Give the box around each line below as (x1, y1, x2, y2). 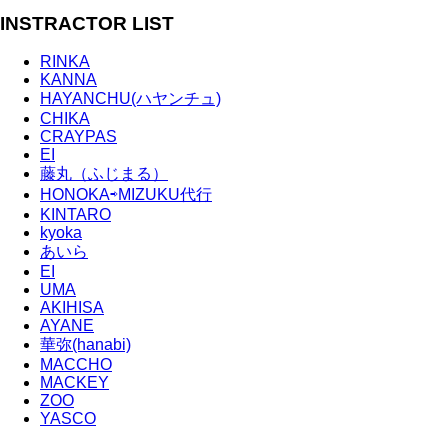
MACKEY (40, 374, 109, 392)
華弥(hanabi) (40, 336, 131, 354)
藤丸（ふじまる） (40, 165, 168, 183)
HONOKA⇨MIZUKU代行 (40, 186, 212, 204)
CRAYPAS (40, 128, 117, 146)
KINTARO (40, 206, 111, 224)
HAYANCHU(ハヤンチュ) (40, 90, 221, 108)
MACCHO (40, 356, 112, 374)
